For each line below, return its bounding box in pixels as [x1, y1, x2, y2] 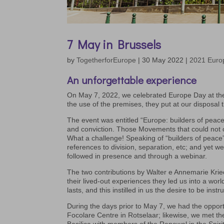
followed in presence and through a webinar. [67, 152, 207, 160]
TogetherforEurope [76, 56, 136, 64]
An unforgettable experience [67, 73, 197, 87]
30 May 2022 [142, 56, 184, 64]
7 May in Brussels [67, 36, 161, 52]
